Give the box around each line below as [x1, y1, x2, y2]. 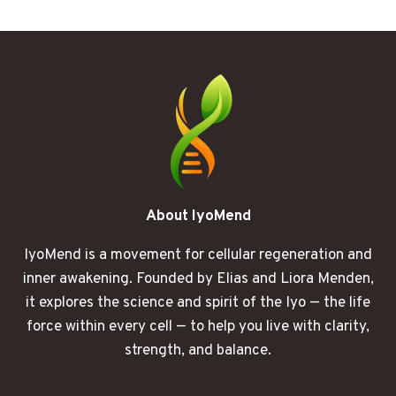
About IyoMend [145, 206, 251, 226]
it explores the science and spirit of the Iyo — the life [26, 293, 370, 313]
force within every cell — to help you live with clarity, [27, 316, 369, 337]
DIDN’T [115, 33, 158, 49]
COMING [115, 70, 166, 86]
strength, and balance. [125, 340, 271, 361]
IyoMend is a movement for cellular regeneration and [24, 245, 372, 265]
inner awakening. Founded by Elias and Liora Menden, [22, 269, 374, 289]
